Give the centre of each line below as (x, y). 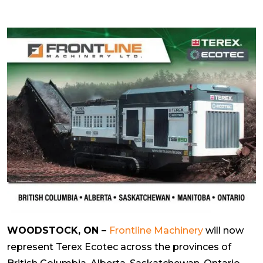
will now (223, 230)
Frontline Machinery (156, 230)
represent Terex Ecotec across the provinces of (119, 247)
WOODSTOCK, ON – (58, 230)
